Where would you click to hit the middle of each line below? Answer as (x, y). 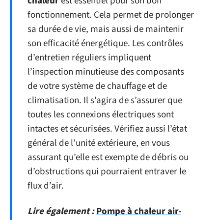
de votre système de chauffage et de (97, 86)
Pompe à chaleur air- (139, 211)
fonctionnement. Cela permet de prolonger (111, 15)
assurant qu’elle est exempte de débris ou (108, 157)
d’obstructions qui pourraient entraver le (107, 172)
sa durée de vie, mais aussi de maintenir (106, 29)
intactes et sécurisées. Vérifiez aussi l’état (107, 129)
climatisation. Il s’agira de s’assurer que (105, 100)
